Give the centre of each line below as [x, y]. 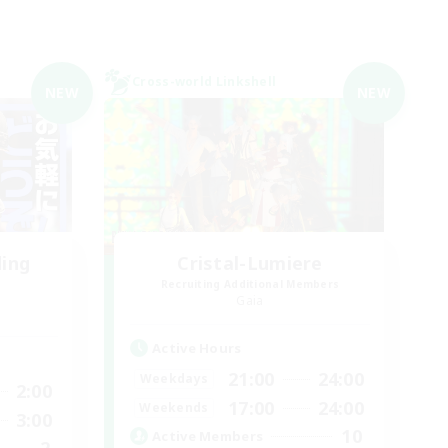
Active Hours [197, 347]
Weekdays [174, 379]
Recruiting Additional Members [250, 283]
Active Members [208, 436]
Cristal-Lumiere [250, 262]
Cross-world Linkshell [204, 81]
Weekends [174, 408]
